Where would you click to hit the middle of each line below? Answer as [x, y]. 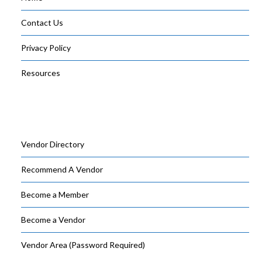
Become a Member [55, 195]
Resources [41, 73]
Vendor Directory [53, 144]
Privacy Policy [46, 48]
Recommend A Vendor [62, 170]
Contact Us [42, 23]
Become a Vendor [54, 220]
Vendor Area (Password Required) [83, 245]
